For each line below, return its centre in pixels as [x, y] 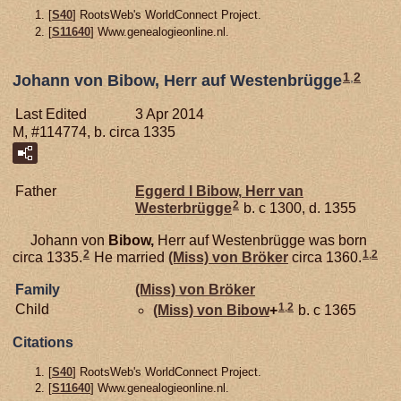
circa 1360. [325, 257]
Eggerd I [166, 191]
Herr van [273, 191]
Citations [43, 342]
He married [129, 257]
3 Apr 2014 [170, 114]
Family [38, 289]
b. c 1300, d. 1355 [298, 208]
